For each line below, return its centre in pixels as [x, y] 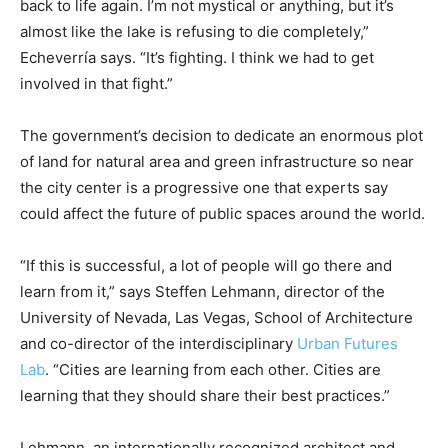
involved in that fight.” [96, 84]
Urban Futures [347, 344]
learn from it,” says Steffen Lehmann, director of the [202, 292]
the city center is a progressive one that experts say [204, 188]
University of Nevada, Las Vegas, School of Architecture [216, 318]
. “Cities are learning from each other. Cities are [213, 370]
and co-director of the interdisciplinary [158, 344]
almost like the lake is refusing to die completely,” [194, 32]
